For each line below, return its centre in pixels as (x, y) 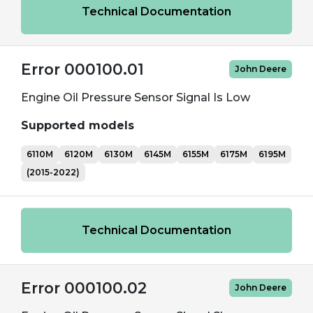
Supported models (78, 125)
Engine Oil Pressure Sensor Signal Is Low (136, 97)
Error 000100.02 (84, 288)
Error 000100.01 (82, 69)
